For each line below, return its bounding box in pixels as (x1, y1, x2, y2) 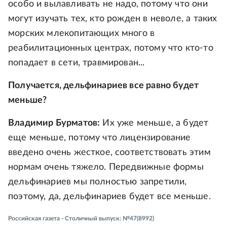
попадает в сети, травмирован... (8, 58, 145, 68)
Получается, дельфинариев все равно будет (8, 81, 199, 91)
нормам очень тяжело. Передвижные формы (8, 163, 204, 172)
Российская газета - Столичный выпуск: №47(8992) (8, 215, 154, 222)
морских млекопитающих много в (8, 29, 155, 39)
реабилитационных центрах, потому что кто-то (8, 44, 213, 53)
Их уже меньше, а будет (100, 119, 209, 128)
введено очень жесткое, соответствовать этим (8, 148, 211, 158)
